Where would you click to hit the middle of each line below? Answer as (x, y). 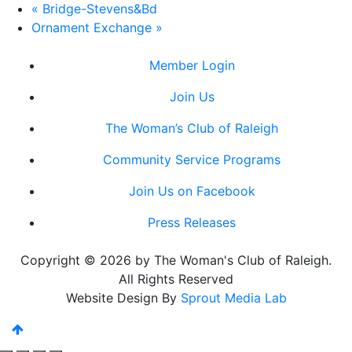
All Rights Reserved (176, 279)
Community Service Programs (192, 159)
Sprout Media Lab (233, 298)
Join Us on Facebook (192, 191)
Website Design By (123, 298)
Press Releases (192, 222)
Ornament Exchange (93, 27)
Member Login (192, 65)
